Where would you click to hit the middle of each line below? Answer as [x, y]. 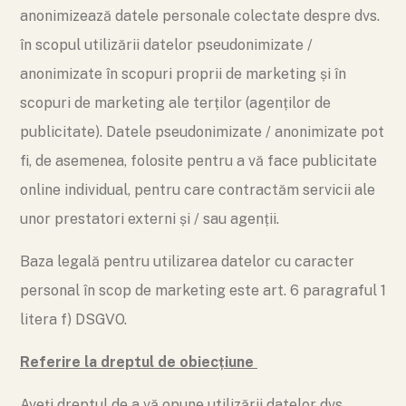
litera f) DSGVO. [73, 319]
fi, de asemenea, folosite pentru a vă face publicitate [198, 161]
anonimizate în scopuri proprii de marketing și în [183, 74]
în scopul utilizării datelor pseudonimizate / [166, 45]
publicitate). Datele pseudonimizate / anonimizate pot [202, 132]
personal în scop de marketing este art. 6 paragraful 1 [203, 290]
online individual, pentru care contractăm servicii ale [198, 190]
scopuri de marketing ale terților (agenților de [175, 103]
